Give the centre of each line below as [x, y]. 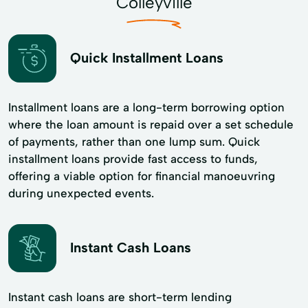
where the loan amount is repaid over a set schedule [151, 124]
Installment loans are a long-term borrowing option [146, 107]
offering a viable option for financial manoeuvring [142, 176]
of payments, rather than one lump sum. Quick [134, 141]
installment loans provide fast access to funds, [133, 158]
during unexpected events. [81, 193]
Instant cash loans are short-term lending [120, 297]
